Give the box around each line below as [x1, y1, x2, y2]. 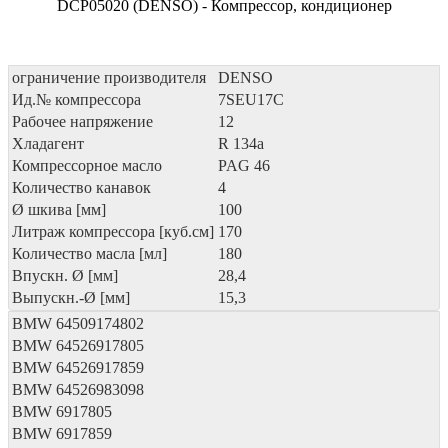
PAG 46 [218, 156, 270, 174]
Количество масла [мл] [12, 244, 167, 262]
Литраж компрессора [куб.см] [12, 222, 214, 240]
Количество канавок [12, 178, 151, 196]
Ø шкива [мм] [12, 200, 106, 218]
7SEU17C [218, 90, 284, 108]
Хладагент [12, 134, 84, 152]
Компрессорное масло [12, 156, 162, 174]
